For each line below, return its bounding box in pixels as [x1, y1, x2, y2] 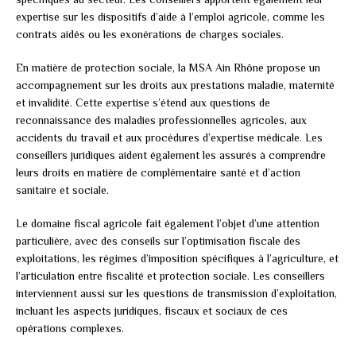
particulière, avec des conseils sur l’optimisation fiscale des [16, 234, 300, 247]
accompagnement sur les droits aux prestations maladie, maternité [16, 78, 335, 91]
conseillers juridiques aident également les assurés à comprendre [16, 148, 326, 161]
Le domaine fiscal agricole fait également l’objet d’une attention [16, 216, 319, 230]
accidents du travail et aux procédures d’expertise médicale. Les [16, 130, 323, 144]
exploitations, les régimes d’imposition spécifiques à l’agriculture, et [16, 251, 339, 265]
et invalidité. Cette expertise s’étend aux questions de [16, 95, 270, 109]
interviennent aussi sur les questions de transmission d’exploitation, [16, 286, 337, 300]
